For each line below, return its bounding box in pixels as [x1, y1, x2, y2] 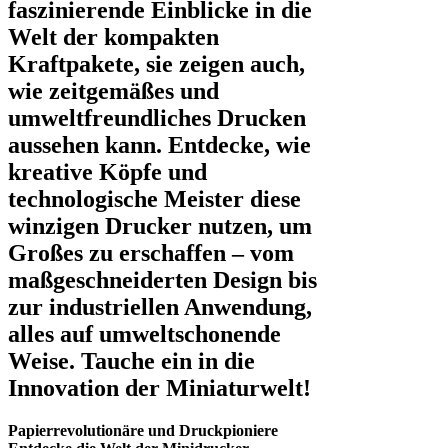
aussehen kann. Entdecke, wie [8, 132, 311, 159]
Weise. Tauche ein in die [8, 348, 255, 375]
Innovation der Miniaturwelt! [8, 375, 311, 402]
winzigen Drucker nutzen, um [8, 213, 312, 240]
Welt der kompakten [8, 24, 219, 51]
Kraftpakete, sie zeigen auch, [8, 51, 305, 78]
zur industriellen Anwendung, [8, 294, 312, 321]
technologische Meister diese [8, 186, 301, 213]
